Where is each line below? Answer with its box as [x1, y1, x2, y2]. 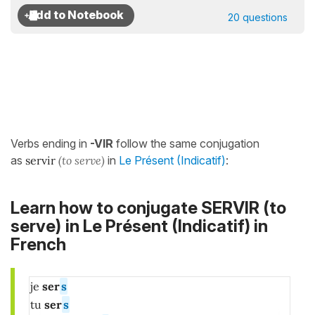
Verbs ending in [11, 136, 90, 150]
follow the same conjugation [116, 136, 259, 150]
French [11, 234, 66, 255]
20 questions [228, 11, 288, 23]
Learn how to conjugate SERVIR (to [11, 198, 286, 219]
